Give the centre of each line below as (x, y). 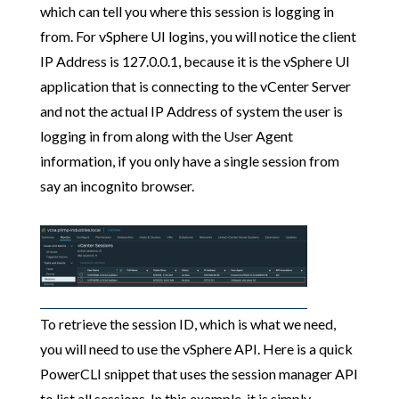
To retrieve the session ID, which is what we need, (187, 323)
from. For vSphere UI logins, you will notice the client (198, 36)
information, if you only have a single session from (189, 160)
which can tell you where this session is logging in (187, 11)
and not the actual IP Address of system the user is (191, 110)
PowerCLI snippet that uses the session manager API (199, 373)
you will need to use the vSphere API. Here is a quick (196, 348)
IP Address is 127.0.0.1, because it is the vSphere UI (195, 61)
